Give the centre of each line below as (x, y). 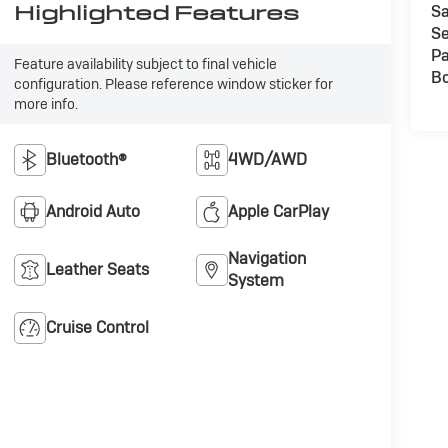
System (256, 281)
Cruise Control (97, 328)
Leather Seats (97, 270)
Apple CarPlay (279, 212)
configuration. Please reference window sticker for (173, 84)
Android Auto (92, 212)
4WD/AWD (268, 160)
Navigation (267, 259)
